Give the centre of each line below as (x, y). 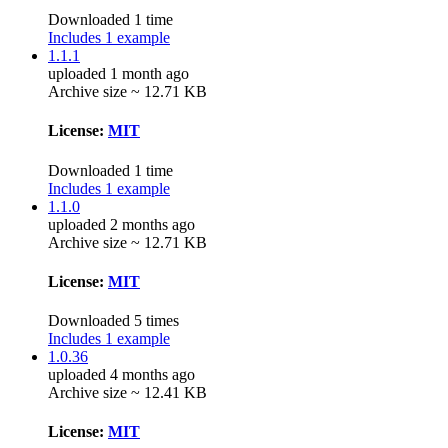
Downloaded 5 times (113, 321)
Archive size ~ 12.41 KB (127, 393)
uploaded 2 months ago (121, 224)
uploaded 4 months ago (121, 375)
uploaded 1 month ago (118, 74)
